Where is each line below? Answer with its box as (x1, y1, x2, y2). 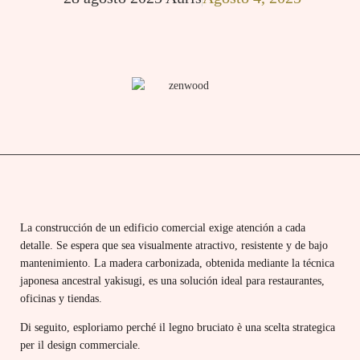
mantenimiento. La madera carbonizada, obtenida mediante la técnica (20, 257, 334, 269)
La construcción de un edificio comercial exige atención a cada (20, 222, 305, 234)
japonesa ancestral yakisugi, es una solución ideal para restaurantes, (20, 275, 325, 287)
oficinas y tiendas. (20, 292, 102, 305)
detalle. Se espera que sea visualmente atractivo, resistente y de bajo (20, 239, 328, 252)
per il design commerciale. (20, 339, 141, 352)
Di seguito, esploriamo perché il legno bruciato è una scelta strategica (20, 321, 335, 334)
